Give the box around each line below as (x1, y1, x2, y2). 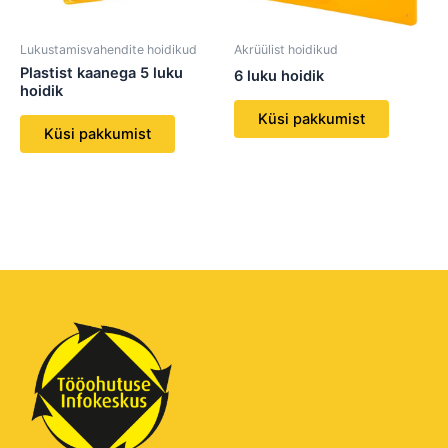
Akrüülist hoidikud (234, 41, 338, 57)
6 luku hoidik (234, 67, 324, 86)
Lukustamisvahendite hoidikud (20, 41, 197, 57)
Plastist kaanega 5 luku (20, 64, 183, 83)
